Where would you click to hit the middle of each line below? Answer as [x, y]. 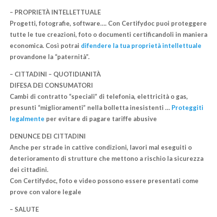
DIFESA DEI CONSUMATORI [51, 85]
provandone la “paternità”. [49, 57]
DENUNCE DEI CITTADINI [47, 136]
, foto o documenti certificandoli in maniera [141, 35]
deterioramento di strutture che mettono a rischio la [92, 159]
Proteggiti [187, 108]
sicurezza [188, 159]
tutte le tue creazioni [42, 35]
